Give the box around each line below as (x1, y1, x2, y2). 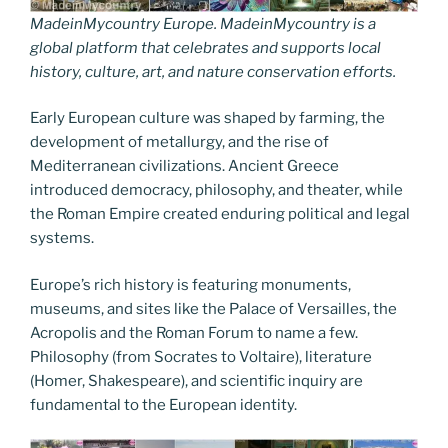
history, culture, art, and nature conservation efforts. (30, 62, 396, 81)
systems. (30, 229, 94, 247)
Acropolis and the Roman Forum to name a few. (30, 323, 358, 342)
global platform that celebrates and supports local (30, 38, 381, 57)
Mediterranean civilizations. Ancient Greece (30, 157, 339, 175)
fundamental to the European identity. (30, 395, 297, 414)
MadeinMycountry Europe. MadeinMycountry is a (30, 14, 376, 33)
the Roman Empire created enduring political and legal (30, 205, 410, 223)
